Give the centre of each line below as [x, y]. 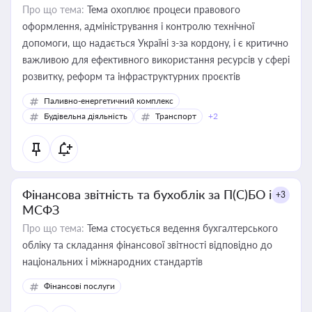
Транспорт [176, 116]
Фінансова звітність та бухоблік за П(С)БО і [147, 194]
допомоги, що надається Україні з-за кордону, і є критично [155, 43]
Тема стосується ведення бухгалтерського [181, 228]
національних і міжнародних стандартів [112, 262]
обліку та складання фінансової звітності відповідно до [147, 245]
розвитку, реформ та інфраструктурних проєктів [131, 76]
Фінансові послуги [79, 286]
